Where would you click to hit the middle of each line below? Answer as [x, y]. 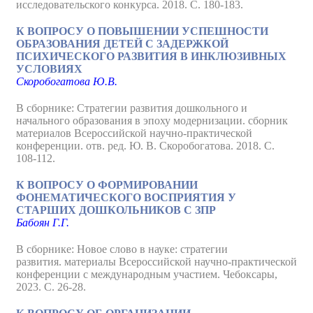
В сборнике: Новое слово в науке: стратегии [122, 249]
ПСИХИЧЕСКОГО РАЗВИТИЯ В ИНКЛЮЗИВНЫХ [151, 56]
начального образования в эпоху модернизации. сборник [152, 121]
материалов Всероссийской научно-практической [134, 133]
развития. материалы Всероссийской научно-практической [156, 262]
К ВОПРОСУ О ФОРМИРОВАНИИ [107, 185]
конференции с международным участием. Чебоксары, [147, 274]
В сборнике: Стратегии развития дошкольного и [132, 108]
